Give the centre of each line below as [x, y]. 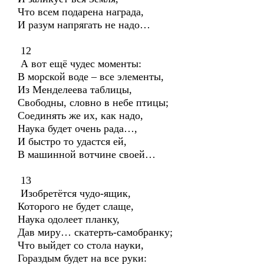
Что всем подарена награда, [81, 12]
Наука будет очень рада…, [77, 128]
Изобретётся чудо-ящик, [74, 193]
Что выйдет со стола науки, [81, 245]
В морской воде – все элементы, [91, 77]
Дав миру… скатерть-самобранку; [95, 232]
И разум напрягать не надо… [84, 25]
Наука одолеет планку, [69, 219]
